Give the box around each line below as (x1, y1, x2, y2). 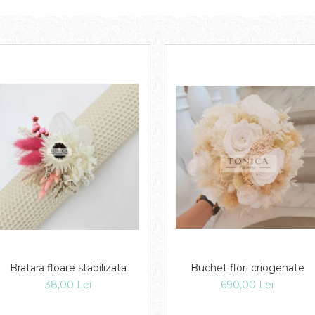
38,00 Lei (44, 278, 91, 291)
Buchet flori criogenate (190, 261, 304, 274)
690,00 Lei (221, 278, 274, 291)
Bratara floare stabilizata (9, 261, 127, 274)
